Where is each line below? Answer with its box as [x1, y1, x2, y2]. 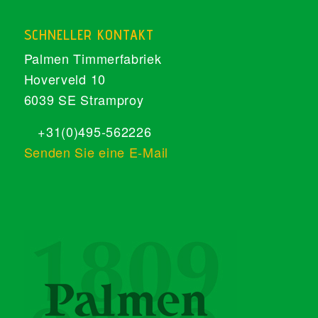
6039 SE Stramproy [23, 90, 144, 109]
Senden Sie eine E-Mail [23, 142, 168, 161]
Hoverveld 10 [23, 70, 106, 89]
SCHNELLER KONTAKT [23, 26, 154, 44]
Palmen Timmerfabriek [23, 49, 162, 68]
